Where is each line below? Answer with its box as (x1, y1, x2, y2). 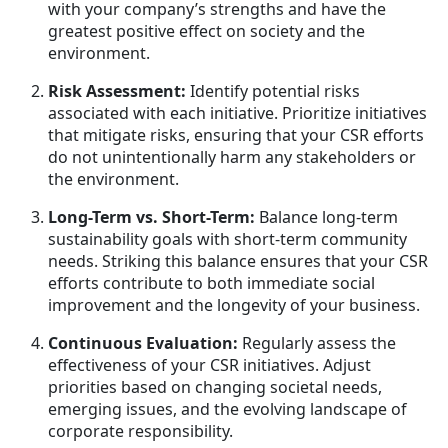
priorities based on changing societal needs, (48, 375, 382, 398)
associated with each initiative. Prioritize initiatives (48, 101, 427, 124)
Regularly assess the (238, 331, 396, 354)
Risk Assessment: (48, 79, 186, 102)
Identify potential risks (186, 79, 360, 102)
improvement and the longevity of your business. (48, 293, 424, 316)
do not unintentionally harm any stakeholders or (48, 145, 416, 168)
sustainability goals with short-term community (48, 227, 407, 250)
